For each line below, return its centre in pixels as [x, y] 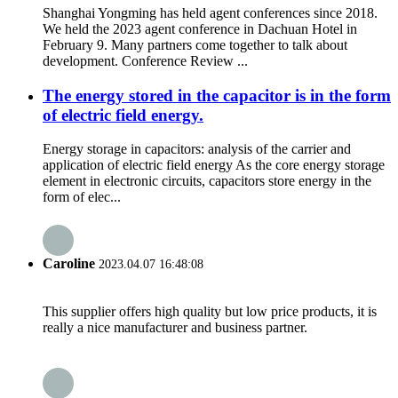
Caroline [69, 263]
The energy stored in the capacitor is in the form [217, 95]
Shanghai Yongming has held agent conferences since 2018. [210, 12]
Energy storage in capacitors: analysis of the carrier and [197, 149]
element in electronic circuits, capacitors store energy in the [207, 181]
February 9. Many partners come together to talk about [195, 44]
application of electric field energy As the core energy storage [214, 165]
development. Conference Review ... [145, 60]
